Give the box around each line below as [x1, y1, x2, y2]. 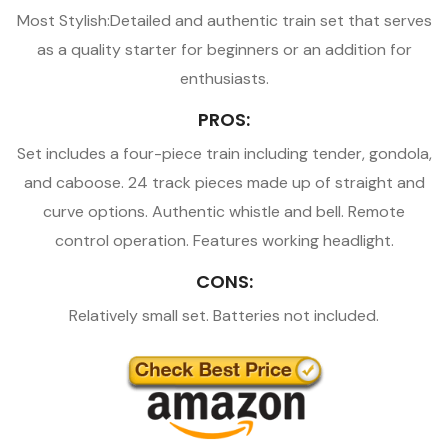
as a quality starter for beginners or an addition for [36, 38, 412, 60]
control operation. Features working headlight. [54, 229, 394, 251]
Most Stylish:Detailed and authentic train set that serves [16, 9, 432, 31]
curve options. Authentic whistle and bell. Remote [43, 200, 405, 222]
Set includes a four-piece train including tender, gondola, [16, 142, 432, 164]
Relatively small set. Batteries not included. [69, 304, 379, 326]
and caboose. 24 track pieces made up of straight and [23, 171, 425, 193]
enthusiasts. [179, 67, 269, 89]
